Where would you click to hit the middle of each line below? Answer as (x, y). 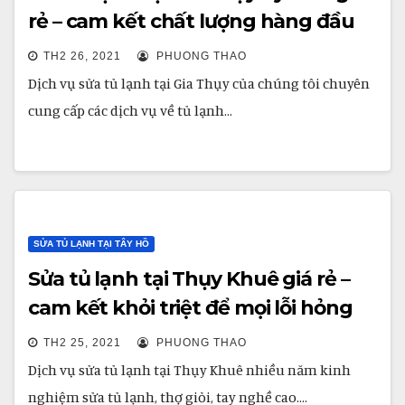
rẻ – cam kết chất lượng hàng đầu (191, 21)
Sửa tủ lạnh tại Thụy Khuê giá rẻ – (189, 279)
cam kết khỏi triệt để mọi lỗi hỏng (190, 308)
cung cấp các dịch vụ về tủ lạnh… (130, 110)
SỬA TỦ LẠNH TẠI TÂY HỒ (91, 244)
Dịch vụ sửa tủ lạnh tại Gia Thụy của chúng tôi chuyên (199, 83)
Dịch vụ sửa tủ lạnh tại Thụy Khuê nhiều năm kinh (189, 370)
